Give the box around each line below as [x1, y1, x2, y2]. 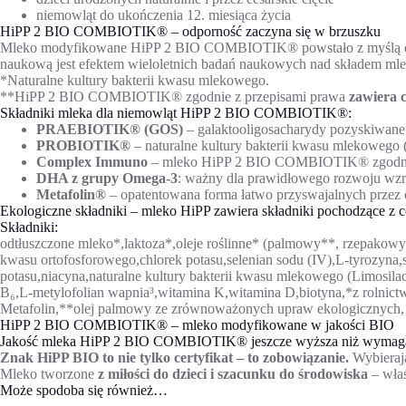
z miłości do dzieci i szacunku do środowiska [98, 365, 368, 382]
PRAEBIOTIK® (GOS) [36, 121, 187, 137]
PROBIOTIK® [36, 137, 130, 153]
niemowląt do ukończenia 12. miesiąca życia [36, 6, 291, 23]
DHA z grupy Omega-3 [36, 169, 178, 186]
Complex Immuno [36, 153, 148, 169]
